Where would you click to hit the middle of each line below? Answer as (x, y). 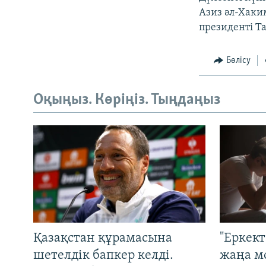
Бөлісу (238, 61)
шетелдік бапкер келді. (103, 255)
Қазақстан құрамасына (103, 238)
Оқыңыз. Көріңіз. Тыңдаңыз (127, 100)
